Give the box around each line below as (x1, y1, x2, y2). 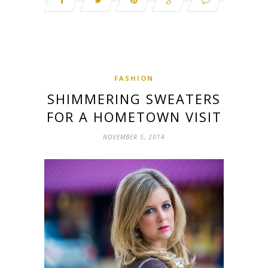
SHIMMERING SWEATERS (47, 89, 221, 108)
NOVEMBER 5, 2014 (103, 132, 165, 141)
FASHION (114, 73, 154, 83)
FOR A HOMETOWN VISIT (46, 107, 222, 126)
